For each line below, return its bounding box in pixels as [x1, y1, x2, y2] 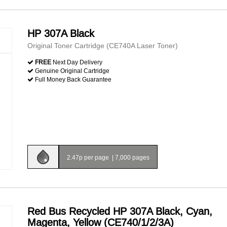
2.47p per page [67, 154, 110, 161]
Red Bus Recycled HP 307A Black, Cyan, [27, 205, 212, 217]
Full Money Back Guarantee [33, 75, 111, 83]
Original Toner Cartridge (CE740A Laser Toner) [27, 42, 178, 50]
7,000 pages [115, 154, 149, 161]
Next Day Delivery [51, 58, 102, 66]
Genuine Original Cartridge [33, 67, 109, 74]
